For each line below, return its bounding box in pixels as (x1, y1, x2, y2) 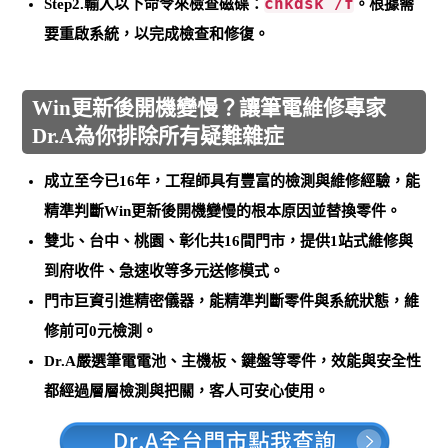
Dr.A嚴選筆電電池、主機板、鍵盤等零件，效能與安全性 (44, 352, 422, 369)
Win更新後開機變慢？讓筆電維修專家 (32, 95, 387, 120)
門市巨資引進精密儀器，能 (44, 292, 225, 309)
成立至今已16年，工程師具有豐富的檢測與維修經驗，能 (44, 172, 421, 189)
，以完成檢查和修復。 (119, 26, 270, 43)
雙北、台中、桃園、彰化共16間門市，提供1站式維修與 (44, 232, 414, 249)
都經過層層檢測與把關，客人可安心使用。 (44, 382, 330, 399)
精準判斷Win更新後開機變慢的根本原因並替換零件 (44, 202, 387, 219)
